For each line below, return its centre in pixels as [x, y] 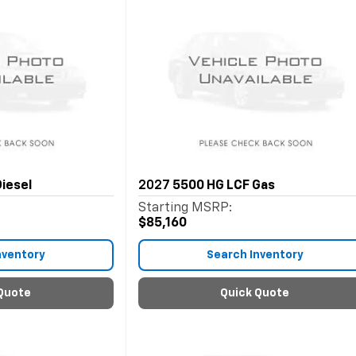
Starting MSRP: [185, 208]
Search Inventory [255, 255]
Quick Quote [255, 293]
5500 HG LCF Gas [223, 186]
